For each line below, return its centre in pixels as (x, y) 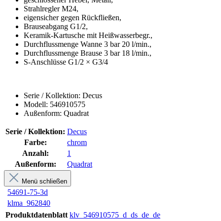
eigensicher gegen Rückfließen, (73, 18)
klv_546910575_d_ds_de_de (115, 215)
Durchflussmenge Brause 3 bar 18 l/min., (88, 53)
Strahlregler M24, (51, 9)
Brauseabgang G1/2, (56, 27)
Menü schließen (43, 182)
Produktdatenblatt (37, 215)
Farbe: (35, 143)
